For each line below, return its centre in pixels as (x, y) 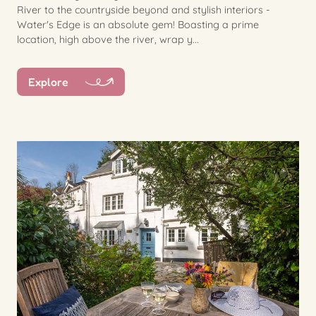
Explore (48, 82)
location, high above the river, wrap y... (108, 40)
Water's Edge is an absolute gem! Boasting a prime (138, 25)
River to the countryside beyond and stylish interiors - (144, 10)
